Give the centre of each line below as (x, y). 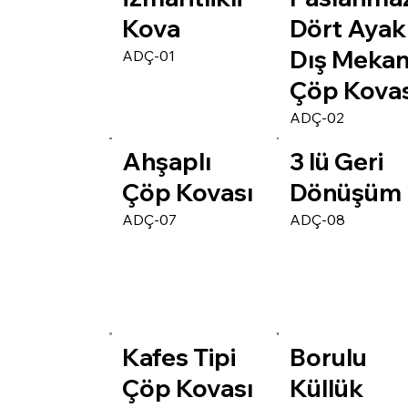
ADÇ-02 (317, 117)
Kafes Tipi (179, 357)
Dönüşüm (346, 193)
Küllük (327, 388)
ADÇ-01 (149, 55)
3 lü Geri (337, 162)
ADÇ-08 (318, 220)
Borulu (329, 357)
